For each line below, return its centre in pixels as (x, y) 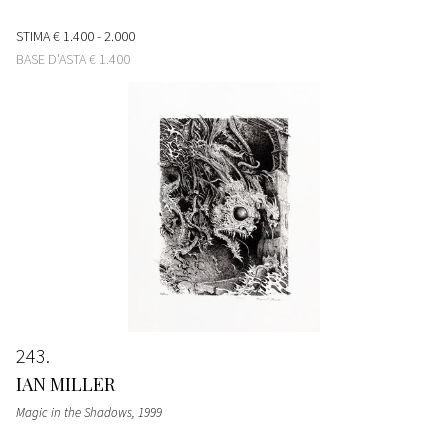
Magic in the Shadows (74, 412)
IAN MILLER (65, 383)
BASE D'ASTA (52, 58)
